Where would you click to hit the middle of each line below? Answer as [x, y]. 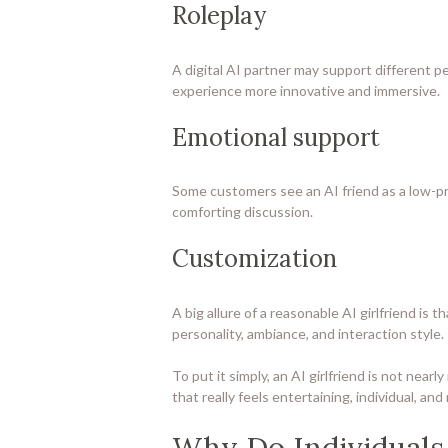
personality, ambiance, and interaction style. [308, 333]
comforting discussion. [242, 212]
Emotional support [276, 137]
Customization [254, 259]
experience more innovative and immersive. [306, 90]
